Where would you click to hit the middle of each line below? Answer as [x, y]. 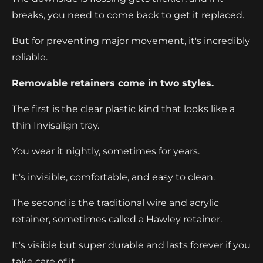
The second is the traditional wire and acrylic [115, 203]
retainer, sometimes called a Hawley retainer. [117, 219]
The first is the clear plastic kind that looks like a [123, 109]
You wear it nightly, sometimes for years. [106, 151]
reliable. [30, 57]
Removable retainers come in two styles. [113, 83]
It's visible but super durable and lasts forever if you [131, 245]
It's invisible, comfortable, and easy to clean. [113, 177]
